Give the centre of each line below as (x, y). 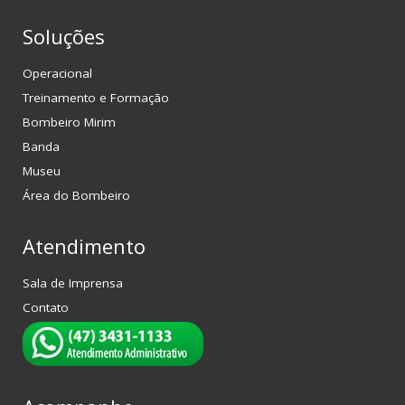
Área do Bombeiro (76, 196)
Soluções (64, 37)
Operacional (57, 74)
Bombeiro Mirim (69, 122)
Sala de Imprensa (73, 283)
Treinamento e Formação (96, 98)
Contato (46, 308)
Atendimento (84, 246)
